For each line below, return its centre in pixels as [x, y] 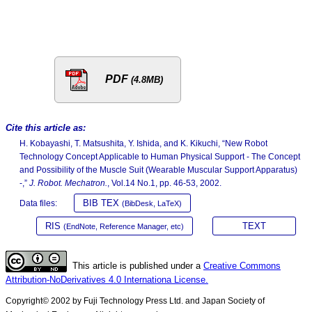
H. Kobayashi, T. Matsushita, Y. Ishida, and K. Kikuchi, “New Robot [143, 143]
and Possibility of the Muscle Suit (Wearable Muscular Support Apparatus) [158, 170]
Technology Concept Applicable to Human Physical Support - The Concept [160, 156]
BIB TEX [102, 203]
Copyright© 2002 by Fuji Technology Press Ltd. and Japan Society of [135, 301]
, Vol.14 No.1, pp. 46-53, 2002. [164, 183]
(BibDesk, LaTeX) [152, 203]
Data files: [38, 203]
